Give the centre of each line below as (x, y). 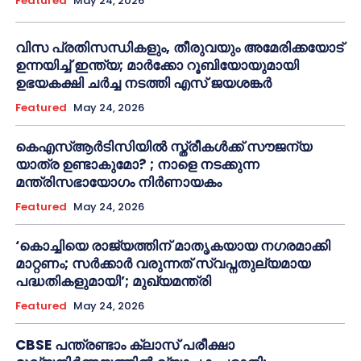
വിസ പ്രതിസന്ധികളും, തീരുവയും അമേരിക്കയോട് (179, 47)
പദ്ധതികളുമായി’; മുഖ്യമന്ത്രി (113, 281)
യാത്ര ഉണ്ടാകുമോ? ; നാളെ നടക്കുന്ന (137, 164)
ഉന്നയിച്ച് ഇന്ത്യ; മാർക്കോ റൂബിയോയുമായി (157, 65)
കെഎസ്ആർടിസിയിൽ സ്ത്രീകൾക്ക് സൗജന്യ (164, 146)
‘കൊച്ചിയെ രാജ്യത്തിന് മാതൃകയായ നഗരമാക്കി (173, 245)
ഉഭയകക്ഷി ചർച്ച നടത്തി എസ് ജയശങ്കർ (143, 83)
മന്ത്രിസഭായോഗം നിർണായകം (118, 182)
